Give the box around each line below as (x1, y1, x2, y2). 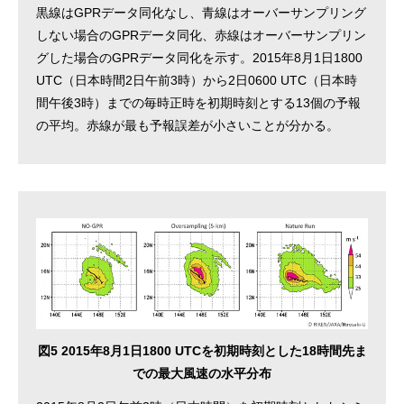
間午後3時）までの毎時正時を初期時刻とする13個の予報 (36, 96, 361, 111)
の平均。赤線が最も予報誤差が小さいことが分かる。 (36, 118, 339, 133)
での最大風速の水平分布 (133, 365, 271, 381)
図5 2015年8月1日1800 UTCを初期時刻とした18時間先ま (37, 343, 367, 358)
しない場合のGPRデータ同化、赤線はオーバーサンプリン (36, 28, 366, 43)
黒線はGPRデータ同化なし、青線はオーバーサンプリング (36, 5, 366, 21)
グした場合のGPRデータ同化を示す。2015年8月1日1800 (36, 50, 363, 66)
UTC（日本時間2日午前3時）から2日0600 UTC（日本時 (36, 73, 357, 88)
